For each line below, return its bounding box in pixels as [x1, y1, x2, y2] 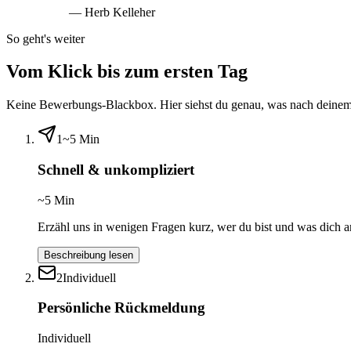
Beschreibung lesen [44, 248, 133, 261]
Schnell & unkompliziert [38, 161, 194, 179]
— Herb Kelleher [69, 5, 155, 19]
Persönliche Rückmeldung [38, 299, 205, 317]
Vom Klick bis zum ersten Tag [6, 61, 248, 82]
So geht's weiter [6, 31, 85, 45]
